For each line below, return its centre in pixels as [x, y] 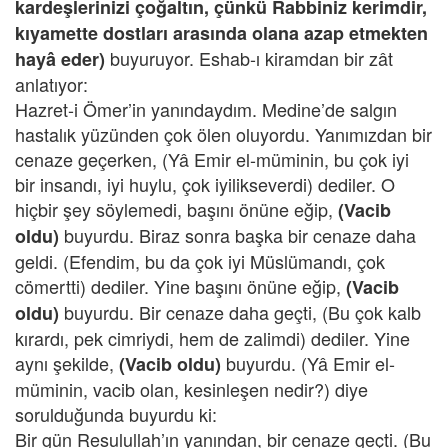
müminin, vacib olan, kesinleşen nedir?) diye [191, 389]
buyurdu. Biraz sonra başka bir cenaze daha [237, 235]
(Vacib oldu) [170, 364]
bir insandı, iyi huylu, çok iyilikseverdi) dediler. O [205, 184]
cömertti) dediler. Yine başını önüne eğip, [180, 286]
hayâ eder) [60, 59]
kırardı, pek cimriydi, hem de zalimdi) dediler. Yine [212, 338]
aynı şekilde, [67, 363]
